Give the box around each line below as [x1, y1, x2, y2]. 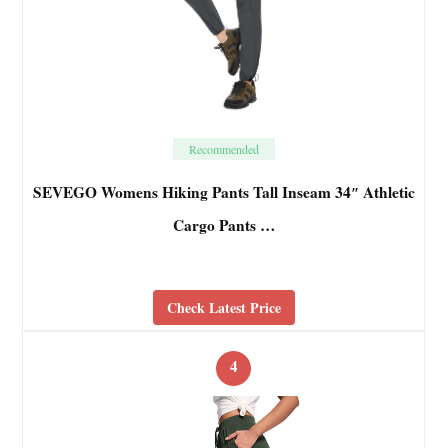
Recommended [188, 141, 259, 158]
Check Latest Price [166, 297, 281, 319]
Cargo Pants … [172, 214, 275, 237]
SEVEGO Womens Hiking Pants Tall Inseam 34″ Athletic [32, 181, 415, 204]
